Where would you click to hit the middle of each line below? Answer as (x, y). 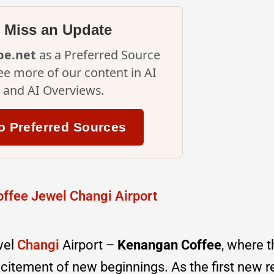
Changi (38, 245)
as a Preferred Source (98, 54)
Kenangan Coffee (169, 245)
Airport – (88, 245)
